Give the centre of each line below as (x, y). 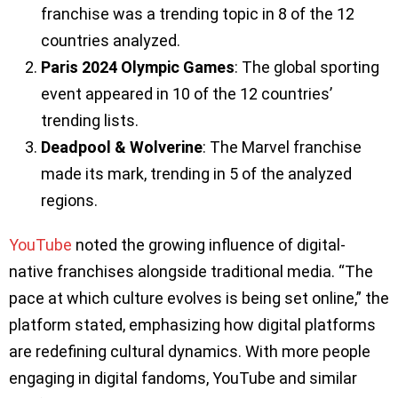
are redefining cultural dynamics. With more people (190, 352)
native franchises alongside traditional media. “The (191, 272)
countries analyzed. (111, 41)
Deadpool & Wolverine (122, 147)
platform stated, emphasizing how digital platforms (192, 325)
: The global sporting (307, 68)
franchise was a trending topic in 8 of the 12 (198, 14)
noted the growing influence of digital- (209, 245)
